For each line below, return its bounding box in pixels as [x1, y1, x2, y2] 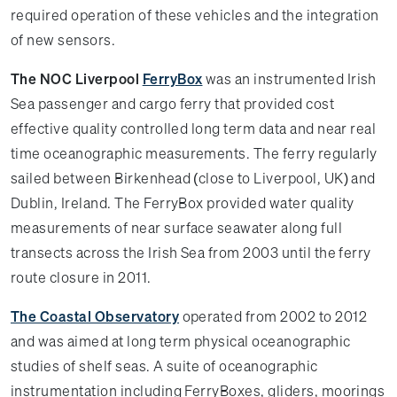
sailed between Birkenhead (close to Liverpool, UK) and [11, 168, 376, 188]
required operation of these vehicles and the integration [11, 5, 379, 25]
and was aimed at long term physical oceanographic [11, 331, 351, 351]
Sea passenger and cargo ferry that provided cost [11, 94, 335, 113]
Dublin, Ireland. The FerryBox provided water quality [11, 193, 354, 213]
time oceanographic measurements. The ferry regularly [11, 144, 378, 163]
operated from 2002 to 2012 [179, 307, 368, 326]
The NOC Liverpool [11, 69, 140, 89]
